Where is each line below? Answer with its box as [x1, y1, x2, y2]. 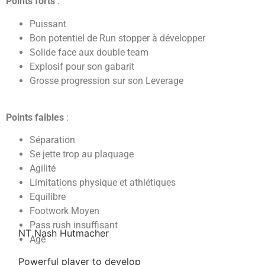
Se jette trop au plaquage [30, 148, 134, 160]
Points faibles [6, 112, 64, 124]
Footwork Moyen [30, 205, 99, 217]
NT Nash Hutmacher [18, 227, 109, 239]
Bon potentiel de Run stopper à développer [30, 32, 205, 44]
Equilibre [30, 191, 66, 203]
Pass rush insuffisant [30, 219, 118, 231]
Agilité [30, 163, 56, 174]
